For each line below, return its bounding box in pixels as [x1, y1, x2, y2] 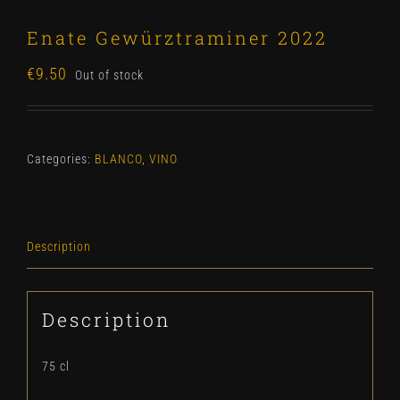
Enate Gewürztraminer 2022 [27, 26, 328, 49]
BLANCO [95, 152, 142, 166]
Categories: [27, 152, 95, 166]
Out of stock [75, 68, 144, 82]
